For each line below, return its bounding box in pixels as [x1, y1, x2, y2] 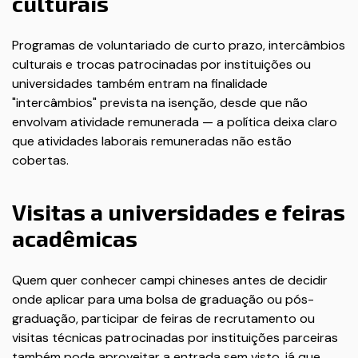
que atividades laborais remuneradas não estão [12, 133, 292, 149]
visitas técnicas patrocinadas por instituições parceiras [12, 329, 338, 346]
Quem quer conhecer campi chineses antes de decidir [12, 272, 328, 288]
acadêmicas [12, 225, 137, 252]
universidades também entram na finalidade [12, 75, 268, 92]
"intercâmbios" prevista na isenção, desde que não [12, 94, 308, 111]
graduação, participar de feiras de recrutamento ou [12, 310, 315, 327]
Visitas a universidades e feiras [12, 198, 345, 225]
